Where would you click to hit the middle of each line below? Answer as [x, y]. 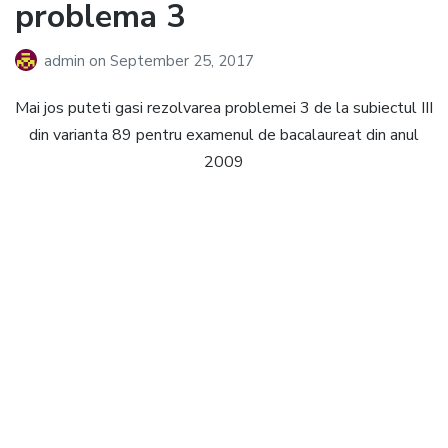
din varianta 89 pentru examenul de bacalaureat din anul [224, 135]
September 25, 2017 [182, 61]
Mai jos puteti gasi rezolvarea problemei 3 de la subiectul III [224, 108]
